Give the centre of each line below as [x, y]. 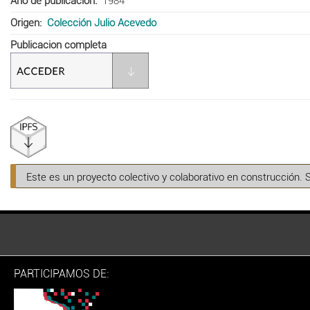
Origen [25, 22]
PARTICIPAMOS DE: [61, 273]
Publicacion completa [58, 45]
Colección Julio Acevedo [101, 22]
